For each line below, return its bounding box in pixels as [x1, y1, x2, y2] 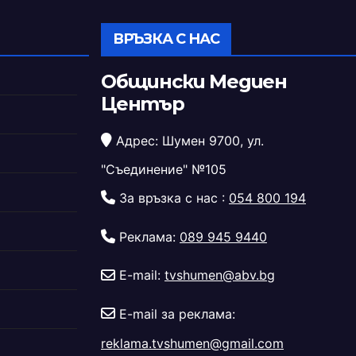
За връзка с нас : [115, 190, 229, 207]
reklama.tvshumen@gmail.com [101, 335, 284, 351]
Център [101, 91, 184, 115]
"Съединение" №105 [101, 161, 226, 178]
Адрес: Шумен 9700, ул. [112, 132, 264, 149]
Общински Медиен [101, 69, 287, 93]
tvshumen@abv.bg [164, 267, 275, 284]
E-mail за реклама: [115, 306, 235, 323]
